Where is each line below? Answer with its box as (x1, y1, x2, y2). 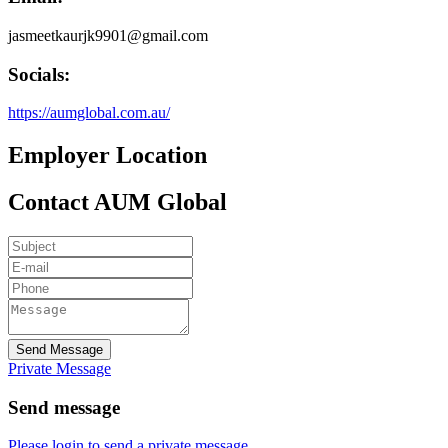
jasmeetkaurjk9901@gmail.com (8, 26, 208, 44)
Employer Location (8, 142, 207, 169)
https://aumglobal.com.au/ (8, 104, 170, 122)
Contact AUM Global (8, 189, 227, 216)
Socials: (8, 63, 70, 85)
